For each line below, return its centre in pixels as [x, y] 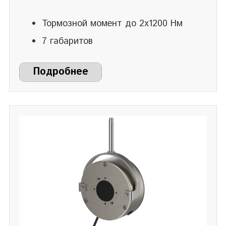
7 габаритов [67, 42]
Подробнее [61, 72]
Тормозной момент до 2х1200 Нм [112, 24]
